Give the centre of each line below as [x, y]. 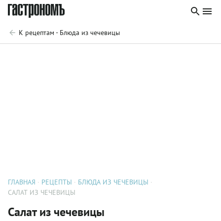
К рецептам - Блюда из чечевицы [69, 33]
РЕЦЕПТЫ [57, 182]
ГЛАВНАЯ [22, 182]
